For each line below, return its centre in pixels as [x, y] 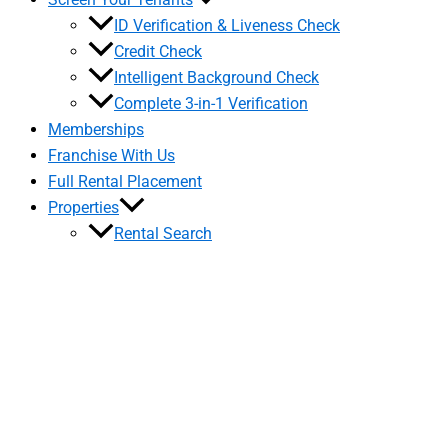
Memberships [96, 129]
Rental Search [163, 233]
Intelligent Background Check [216, 77]
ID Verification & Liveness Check [227, 25]
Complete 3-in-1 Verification [211, 103]
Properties [83, 207]
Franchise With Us [111, 155]
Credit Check [158, 51]
